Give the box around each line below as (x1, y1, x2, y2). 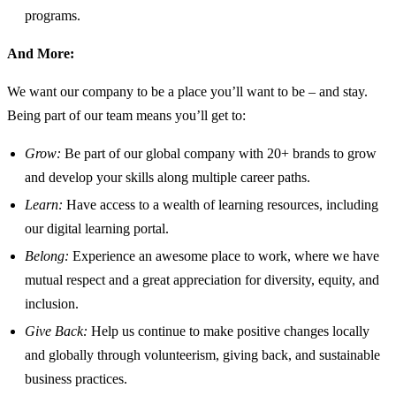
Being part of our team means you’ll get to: (7, 108, 246, 124)
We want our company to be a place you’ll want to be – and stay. (7, 84, 368, 100)
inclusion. (25, 296, 79, 312)
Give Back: (25, 324, 91, 339)
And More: (7, 46, 74, 62)
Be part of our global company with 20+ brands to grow (65, 146, 377, 162)
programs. (25, 8, 80, 24)
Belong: (25, 248, 72, 264)
